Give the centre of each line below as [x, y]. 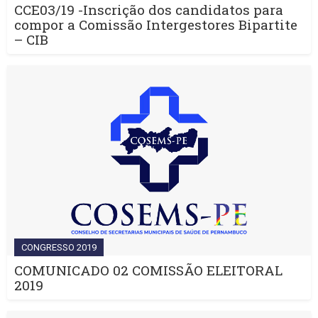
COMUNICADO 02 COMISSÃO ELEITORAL [148, 270]
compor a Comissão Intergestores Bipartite [156, 24]
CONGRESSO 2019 [59, 247]
